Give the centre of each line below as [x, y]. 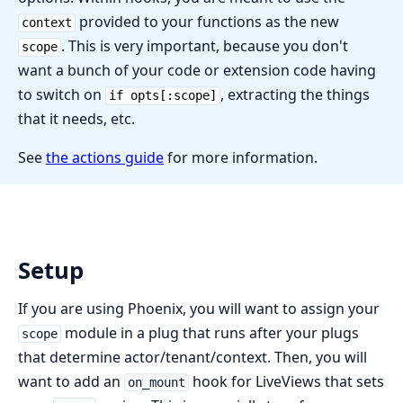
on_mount [156, 382]
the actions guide [105, 158]
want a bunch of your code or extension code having [197, 71]
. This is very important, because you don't [204, 46]
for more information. [241, 158]
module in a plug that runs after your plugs [210, 332]
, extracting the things [295, 95]
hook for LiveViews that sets [286, 381]
